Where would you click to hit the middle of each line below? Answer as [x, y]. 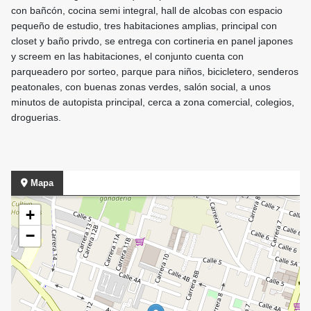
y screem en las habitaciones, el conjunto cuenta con [127, 57]
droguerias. [36, 118]
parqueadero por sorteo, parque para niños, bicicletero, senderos [155, 72]
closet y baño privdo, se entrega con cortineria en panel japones [152, 41]
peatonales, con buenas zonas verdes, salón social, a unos [141, 87]
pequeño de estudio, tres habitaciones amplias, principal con [144, 26]
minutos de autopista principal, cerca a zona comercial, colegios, [153, 102]
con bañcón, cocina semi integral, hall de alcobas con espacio [148, 11]
